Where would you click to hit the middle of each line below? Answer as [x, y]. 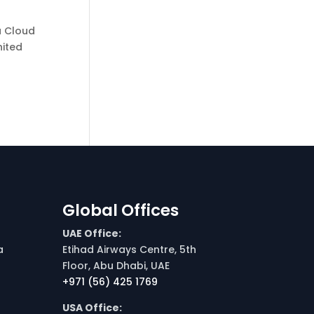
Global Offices [121, 210]
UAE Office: [92, 233]
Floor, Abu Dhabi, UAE [116, 265]
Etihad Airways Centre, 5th [130, 249]
